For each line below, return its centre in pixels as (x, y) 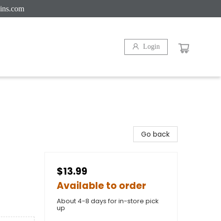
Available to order (101, 186)
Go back (155, 134)
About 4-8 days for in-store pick (108, 201)
